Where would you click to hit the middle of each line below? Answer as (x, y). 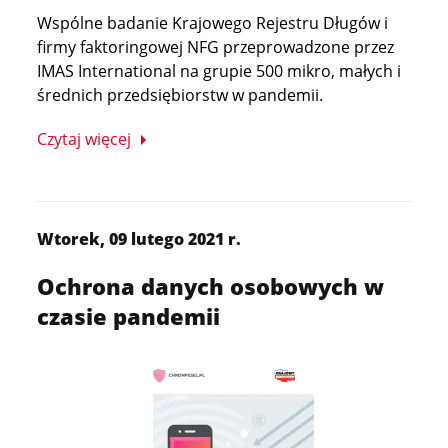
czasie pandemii (129, 316)
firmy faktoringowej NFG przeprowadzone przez (216, 47)
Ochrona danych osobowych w (211, 286)
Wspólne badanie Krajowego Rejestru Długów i (213, 23)
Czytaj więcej (84, 139)
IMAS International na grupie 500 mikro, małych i (219, 71)
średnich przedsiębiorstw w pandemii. (180, 95)
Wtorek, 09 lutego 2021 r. (139, 239)
